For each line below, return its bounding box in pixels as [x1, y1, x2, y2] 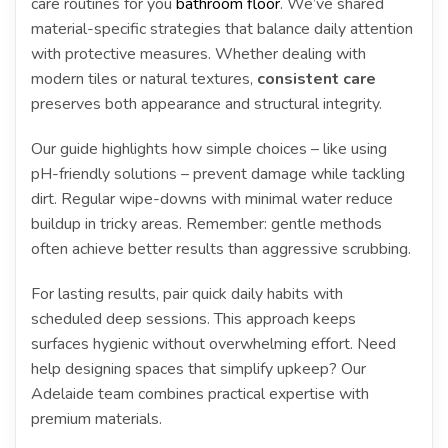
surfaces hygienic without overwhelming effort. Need [31, 332, 396, 355]
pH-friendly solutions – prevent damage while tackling [31, 162, 405, 185]
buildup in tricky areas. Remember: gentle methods [31, 212, 382, 235]
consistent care [257, 67, 376, 90]
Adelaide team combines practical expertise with [31, 382, 369, 405]
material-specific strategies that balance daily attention [31, 17, 413, 40]
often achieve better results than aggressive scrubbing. [31, 237, 411, 260]
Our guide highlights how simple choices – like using [31, 137, 387, 160]
